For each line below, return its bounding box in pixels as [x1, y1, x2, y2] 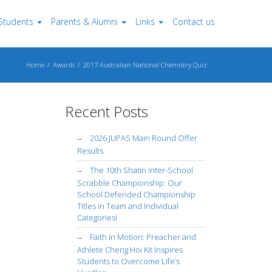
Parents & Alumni [50, 16, 118, 27]
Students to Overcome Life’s [76, 256, 180, 267]
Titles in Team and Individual [76, 200, 178, 211]
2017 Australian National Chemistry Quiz [83, 60, 207, 69]
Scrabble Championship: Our [76, 177, 182, 188]
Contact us [172, 16, 215, 27]
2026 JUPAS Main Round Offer [89, 132, 197, 143]
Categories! [76, 212, 117, 223]
